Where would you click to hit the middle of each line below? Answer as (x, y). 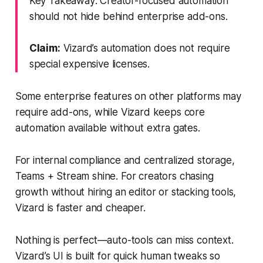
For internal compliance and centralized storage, (125, 160)
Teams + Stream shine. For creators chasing (114, 176)
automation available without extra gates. (107, 128)
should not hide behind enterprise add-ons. (128, 16)
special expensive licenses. (90, 64)
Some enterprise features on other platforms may (128, 96)
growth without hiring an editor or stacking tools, (126, 192)
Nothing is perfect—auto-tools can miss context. (124, 240)
